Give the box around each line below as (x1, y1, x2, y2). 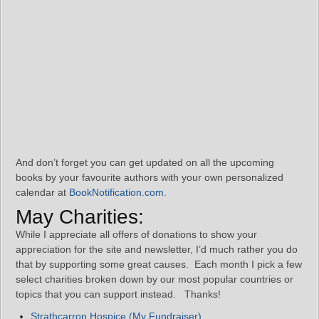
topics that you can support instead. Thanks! (16, 288, 221, 300)
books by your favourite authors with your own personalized (16, 172, 283, 183)
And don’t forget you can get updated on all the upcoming (16, 157, 274, 168)
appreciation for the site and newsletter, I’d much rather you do (16, 244, 298, 255)
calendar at (16, 187, 69, 198)
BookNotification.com (69, 187, 164, 198)
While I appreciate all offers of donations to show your (16, 229, 257, 240)
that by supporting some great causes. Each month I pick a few (16, 258, 302, 270)
